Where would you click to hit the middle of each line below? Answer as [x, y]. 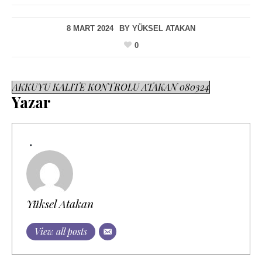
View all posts [61, 231]
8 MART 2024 [90, 29]
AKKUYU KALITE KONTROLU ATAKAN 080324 [111, 87]
